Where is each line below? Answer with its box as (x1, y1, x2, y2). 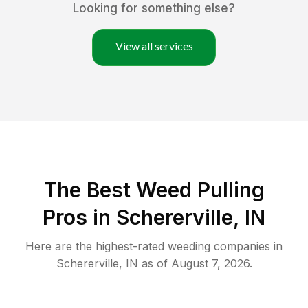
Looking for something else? (73, 1, 235, 16)
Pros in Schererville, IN (43, 205, 265, 230)
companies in (210, 239, 283, 254)
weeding (168, 239, 210, 254)
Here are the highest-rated (25, 239, 168, 254)
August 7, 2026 (170, 256, 250, 271)
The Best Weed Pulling (43, 177, 265, 203)
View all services (115, 39, 193, 53)
